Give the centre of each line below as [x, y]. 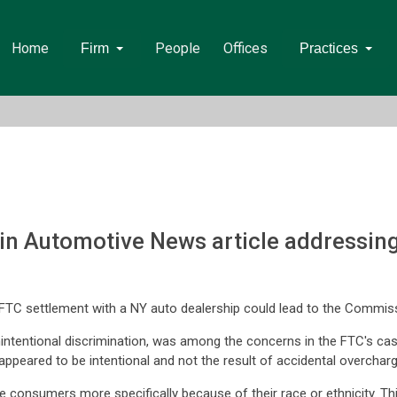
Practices [328, 48]
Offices [245, 48]
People [177, 48]
